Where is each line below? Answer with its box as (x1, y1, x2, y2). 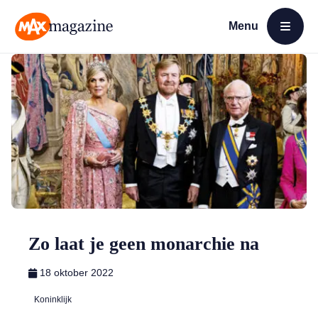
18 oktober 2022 (40, 267, 114, 278)
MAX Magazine (13, 41, 87, 54)
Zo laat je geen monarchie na (28, 234, 259, 254)
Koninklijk (34, 295, 72, 305)
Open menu (228, 37, 280, 50)
